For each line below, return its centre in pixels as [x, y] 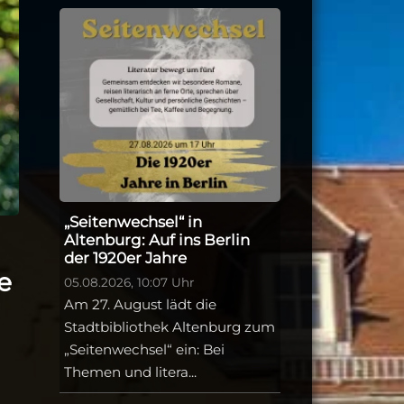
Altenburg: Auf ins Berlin [157, 240]
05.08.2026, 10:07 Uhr [129, 283]
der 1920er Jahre [125, 258]
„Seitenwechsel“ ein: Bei [144, 350]
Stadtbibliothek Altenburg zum [170, 327]
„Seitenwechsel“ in [133, 222]
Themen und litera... [130, 372]
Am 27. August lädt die [140, 305]
